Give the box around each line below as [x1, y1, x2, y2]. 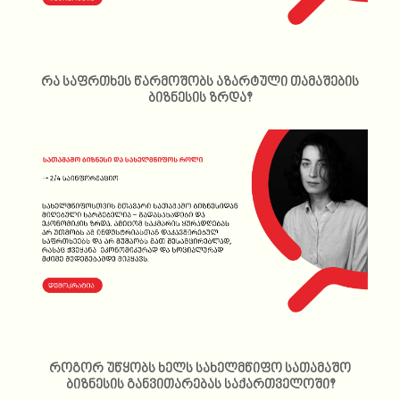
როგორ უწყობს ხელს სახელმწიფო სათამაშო [49, 362, 351, 378]
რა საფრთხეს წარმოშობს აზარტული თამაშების [41, 75, 359, 91]
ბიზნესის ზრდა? [148, 91, 252, 107]
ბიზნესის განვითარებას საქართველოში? [65, 378, 335, 394]
